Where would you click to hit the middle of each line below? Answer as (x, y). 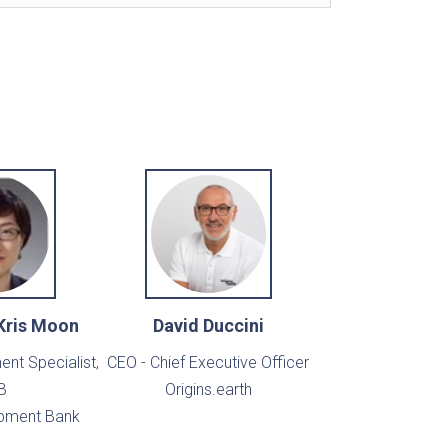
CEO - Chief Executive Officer (208, 363)
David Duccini (208, 326)
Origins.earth (208, 390)
